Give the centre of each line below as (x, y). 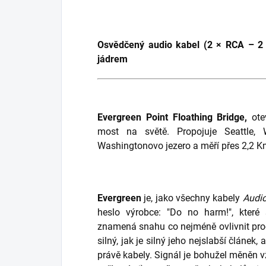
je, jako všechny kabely (193, 198)
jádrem (113, 59)
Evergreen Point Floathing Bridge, (172, 118)
